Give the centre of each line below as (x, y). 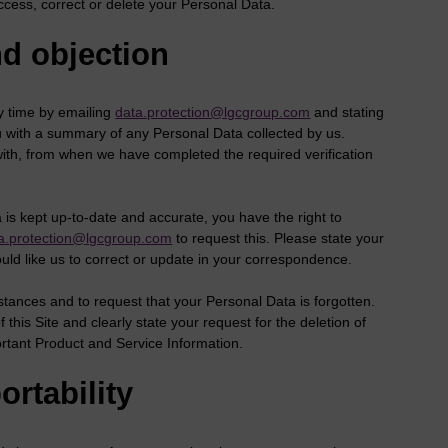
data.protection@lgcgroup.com (213, 112)
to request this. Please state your (278, 238)
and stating (347, 112)
